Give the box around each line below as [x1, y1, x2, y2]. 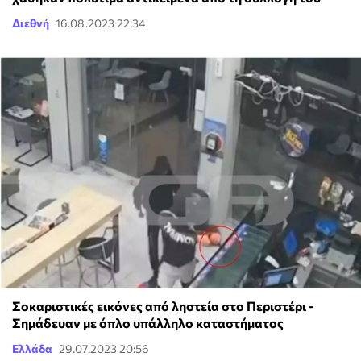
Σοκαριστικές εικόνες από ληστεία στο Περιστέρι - [12, 297, 314, 313]
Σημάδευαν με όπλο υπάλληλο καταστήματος [12, 314, 284, 330]
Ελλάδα [12, 341, 52, 355]
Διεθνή [12, 16, 49, 31]
